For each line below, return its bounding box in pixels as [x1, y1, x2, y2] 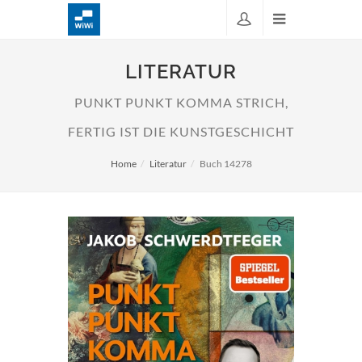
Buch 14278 [199, 158, 252, 170]
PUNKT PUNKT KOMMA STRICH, [74, 95, 288, 110]
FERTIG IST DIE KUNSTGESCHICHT [68, 124, 294, 139]
